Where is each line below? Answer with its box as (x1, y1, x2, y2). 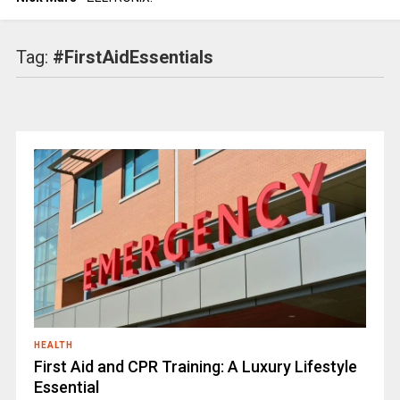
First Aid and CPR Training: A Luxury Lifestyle (33, 357, 357, 377)
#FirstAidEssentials (52, 46, 213, 69)
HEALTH (33, 340, 73, 351)
